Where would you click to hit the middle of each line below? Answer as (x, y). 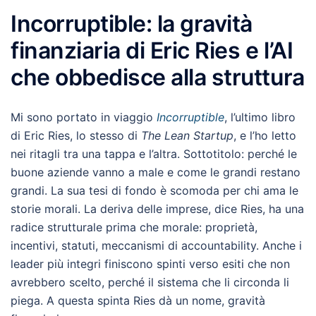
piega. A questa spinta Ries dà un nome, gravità (138, 300)
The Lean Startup (187, 135)
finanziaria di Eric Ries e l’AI (152, 50)
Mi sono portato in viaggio (84, 117)
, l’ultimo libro (260, 117)
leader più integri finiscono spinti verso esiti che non (150, 264)
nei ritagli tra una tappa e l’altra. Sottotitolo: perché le (154, 154)
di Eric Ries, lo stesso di (76, 135)
